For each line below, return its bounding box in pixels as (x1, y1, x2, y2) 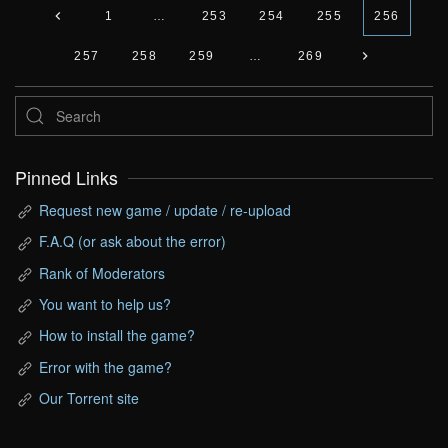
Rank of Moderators (39, 262, 165, 283)
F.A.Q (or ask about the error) (39, 231, 226, 252)
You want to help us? (39, 293, 171, 314)
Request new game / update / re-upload (39, 200, 291, 220)
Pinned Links (15, 165, 118, 190)
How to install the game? (39, 325, 195, 346)
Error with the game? (39, 356, 172, 377)
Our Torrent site (39, 387, 139, 408)
